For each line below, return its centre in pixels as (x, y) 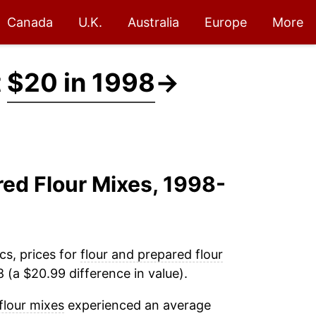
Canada (30, 22)
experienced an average (137, 305)
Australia (153, 22)
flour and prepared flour (151, 254)
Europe (226, 22)
